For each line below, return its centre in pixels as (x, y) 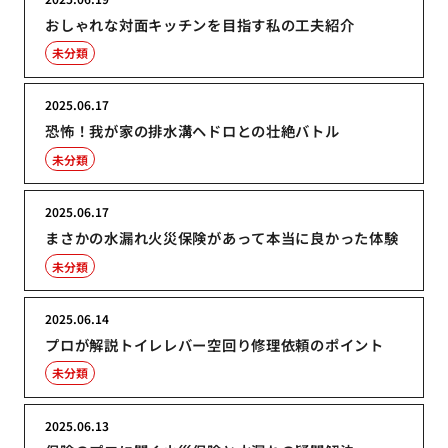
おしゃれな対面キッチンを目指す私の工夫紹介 (200, 24)
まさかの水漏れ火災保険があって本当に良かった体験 (222, 238)
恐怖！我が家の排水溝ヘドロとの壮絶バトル (192, 131)
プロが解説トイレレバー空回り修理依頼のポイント (214, 344)
